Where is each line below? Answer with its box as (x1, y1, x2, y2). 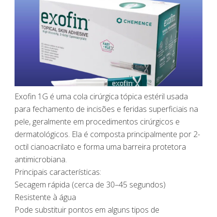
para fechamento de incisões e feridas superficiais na (15, 104, 198, 115)
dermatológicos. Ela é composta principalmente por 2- (15, 129, 200, 140)
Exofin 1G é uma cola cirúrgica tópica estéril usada (15, 91, 188, 102)
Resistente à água (15, 192, 76, 203)
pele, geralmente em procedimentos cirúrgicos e (15, 116, 180, 127)
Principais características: (15, 167, 101, 178)
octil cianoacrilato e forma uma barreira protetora (15, 141, 186, 153)
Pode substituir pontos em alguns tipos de (15, 204, 159, 216)
